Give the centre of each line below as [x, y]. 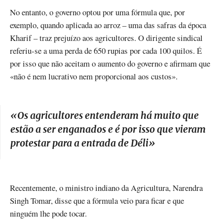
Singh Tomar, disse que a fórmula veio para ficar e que [97, 201]
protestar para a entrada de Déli [79, 143]
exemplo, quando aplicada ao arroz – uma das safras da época [108, 25]
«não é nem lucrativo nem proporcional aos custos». [94, 76]
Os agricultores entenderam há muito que [108, 116]
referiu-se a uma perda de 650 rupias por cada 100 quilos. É [106, 51]
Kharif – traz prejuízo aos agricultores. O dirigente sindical [106, 38]
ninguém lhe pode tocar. [48, 214]
